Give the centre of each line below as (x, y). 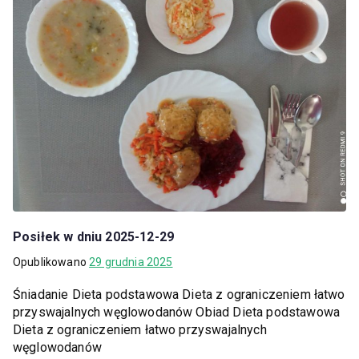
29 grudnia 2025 (131, 262)
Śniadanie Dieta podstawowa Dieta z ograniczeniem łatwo (179, 294)
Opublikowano (51, 262)
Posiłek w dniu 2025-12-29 (93, 236)
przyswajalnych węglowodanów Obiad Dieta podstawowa (177, 312)
